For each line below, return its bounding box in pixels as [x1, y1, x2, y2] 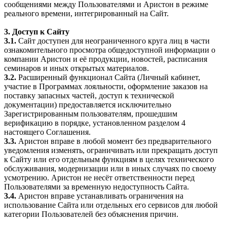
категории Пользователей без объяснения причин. [4, 209, 178, 218]
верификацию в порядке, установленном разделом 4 [4, 118, 185, 127]
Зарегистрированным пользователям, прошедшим [4, 109, 177, 118]
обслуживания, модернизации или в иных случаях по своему [4, 164, 216, 173]
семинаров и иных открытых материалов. [4, 63, 149, 72]
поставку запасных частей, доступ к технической [4, 91, 174, 100]
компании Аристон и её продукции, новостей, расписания [4, 54, 207, 63]
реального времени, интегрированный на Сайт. [4, 9, 169, 18]
